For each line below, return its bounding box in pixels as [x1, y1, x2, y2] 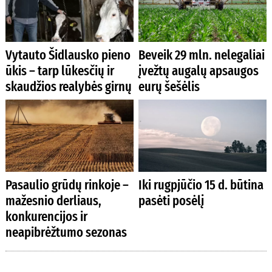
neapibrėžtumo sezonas [5, 223, 127, 240]
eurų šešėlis [138, 78, 200, 95]
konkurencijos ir [5, 208, 87, 225]
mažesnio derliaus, [5, 192, 101, 209]
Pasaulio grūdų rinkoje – [5, 176, 129, 193]
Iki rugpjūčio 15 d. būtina [138, 176, 264, 193]
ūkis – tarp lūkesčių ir [5, 62, 114, 79]
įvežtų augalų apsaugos [138, 62, 259, 79]
